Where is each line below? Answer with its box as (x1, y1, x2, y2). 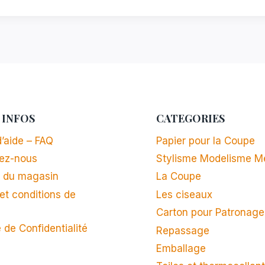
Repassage (156, 224, 209, 237)
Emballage (156, 242, 206, 254)
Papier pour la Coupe (156, 134, 255, 147)
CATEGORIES (156, 111, 225, 125)
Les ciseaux (156, 188, 212, 201)
